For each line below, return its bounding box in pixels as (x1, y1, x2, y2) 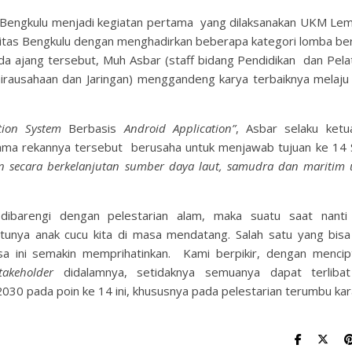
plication (185, 120, 232, 136)
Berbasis (60, 120, 124, 136)
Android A (123, 120, 179, 136)
